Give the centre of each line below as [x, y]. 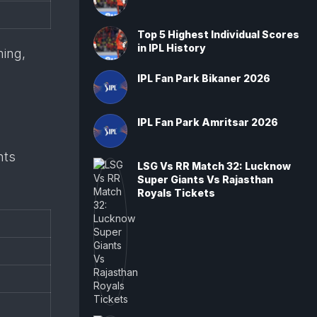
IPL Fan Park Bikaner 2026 [204, 78]
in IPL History [172, 48]
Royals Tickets [176, 193]
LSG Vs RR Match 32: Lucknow [214, 166]
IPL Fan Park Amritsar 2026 [208, 122]
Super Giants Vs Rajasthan [205, 179]
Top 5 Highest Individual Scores [218, 34]
